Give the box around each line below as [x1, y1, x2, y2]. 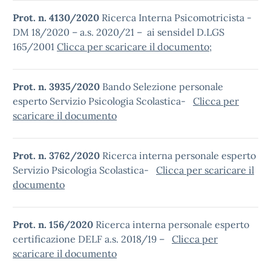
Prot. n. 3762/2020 [13, 149, 102, 162]
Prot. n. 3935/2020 [13, 80, 102, 93]
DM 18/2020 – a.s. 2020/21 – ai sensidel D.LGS [13, 26, 224, 38]
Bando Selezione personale [102, 80, 223, 93]
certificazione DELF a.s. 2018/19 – [13, 233, 172, 245]
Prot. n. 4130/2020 [13, 11, 102, 24]
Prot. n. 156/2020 [13, 218, 96, 230]
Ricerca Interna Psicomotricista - [102, 11, 252, 24]
